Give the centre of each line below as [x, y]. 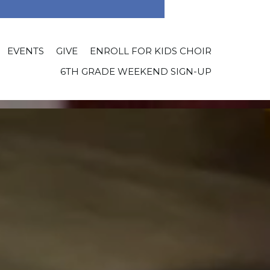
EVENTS [25, 51]
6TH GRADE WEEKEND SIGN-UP [136, 71]
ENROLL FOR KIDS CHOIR [150, 51]
